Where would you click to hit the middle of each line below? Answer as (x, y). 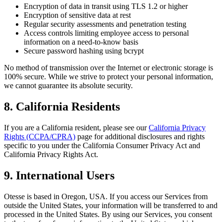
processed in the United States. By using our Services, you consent (108, 214)
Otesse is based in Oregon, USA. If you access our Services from (106, 196)
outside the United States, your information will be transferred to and (111, 205)
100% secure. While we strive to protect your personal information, (109, 77)
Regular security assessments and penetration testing (105, 24)
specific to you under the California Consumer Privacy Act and (102, 145)
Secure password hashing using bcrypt (84, 51)
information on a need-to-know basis (81, 42)
